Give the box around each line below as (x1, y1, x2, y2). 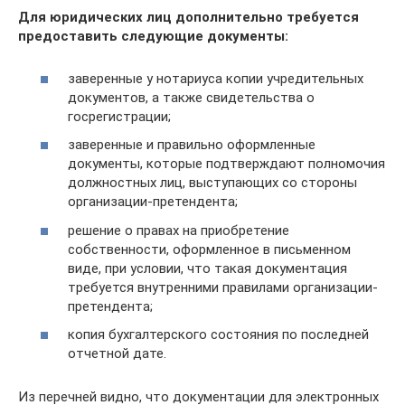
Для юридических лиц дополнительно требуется (18, 9, 359, 25)
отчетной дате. (68, 345, 166, 362)
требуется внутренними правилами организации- (68, 278, 378, 296)
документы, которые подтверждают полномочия (68, 155, 385, 172)
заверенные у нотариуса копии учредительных (68, 70, 363, 87)
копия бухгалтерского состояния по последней (68, 326, 369, 343)
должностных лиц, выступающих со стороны (68, 174, 357, 191)
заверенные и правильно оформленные (68, 137, 316, 153)
